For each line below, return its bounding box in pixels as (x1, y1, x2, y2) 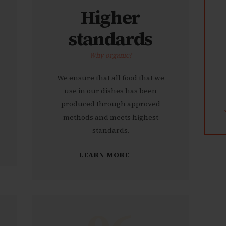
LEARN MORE (79, 149, 130, 160)
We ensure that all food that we (56, 73, 164, 83)
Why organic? (89, 50, 132, 60)
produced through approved (61, 99, 160, 109)
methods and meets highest (63, 112, 158, 123)
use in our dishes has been (64, 86, 157, 96)
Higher (81, 4, 140, 30)
